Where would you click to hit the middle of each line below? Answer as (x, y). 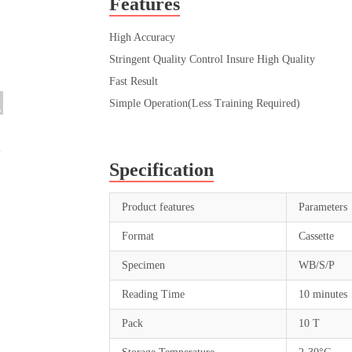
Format (138, 236)
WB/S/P (317, 265)
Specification (162, 170)
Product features (158, 207)
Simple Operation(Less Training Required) (205, 103)
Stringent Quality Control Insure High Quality (213, 59)
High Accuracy (143, 37)
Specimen (144, 265)
